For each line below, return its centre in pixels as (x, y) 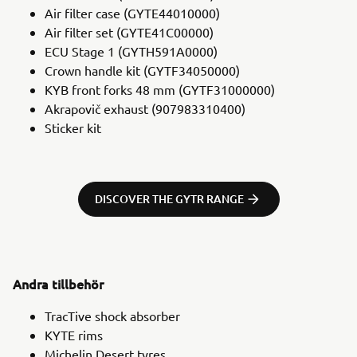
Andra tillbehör (58, 283)
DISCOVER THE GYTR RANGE (169, 198)
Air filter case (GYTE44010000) (132, 12)
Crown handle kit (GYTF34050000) (142, 70)
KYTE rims (74, 334)
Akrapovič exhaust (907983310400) (145, 108)
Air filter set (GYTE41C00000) (129, 31)
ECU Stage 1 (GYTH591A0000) (131, 51)
